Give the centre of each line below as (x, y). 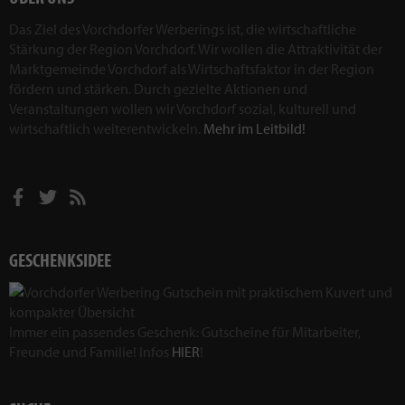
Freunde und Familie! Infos (90, 352)
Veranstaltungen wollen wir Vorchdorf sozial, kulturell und (183, 109)
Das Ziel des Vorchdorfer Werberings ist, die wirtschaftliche (183, 29)
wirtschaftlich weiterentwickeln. (106, 129)
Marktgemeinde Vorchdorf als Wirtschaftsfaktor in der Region (192, 69)
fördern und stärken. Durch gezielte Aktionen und (158, 89)
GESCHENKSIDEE (60, 260)
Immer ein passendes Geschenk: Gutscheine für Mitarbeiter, (185, 332)
